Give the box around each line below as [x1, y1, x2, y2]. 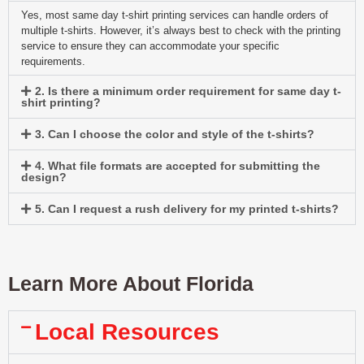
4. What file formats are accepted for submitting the [34, 159, 320, 173]
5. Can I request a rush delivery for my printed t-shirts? [34, 202, 339, 216]
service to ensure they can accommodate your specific [21, 40, 279, 53]
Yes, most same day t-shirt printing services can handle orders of [21, 9, 328, 22]
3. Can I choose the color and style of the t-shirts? [34, 128, 314, 141]
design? [21, 171, 67, 184]
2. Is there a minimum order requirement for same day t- [34, 84, 341, 98]
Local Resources [34, 319, 219, 345]
